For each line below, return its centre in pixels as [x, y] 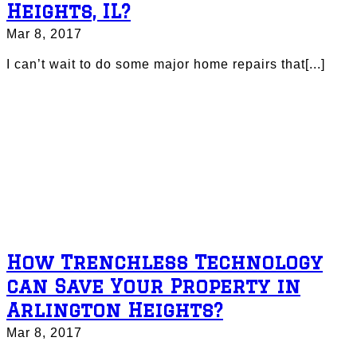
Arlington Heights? [115, 310]
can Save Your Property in [153, 286]
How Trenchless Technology [165, 262]
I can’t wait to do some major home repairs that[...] [166, 65]
